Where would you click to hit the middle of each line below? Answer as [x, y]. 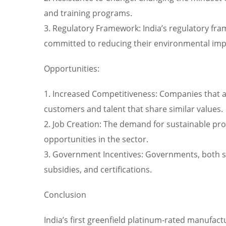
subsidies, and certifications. [98, 169]
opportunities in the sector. [96, 139]
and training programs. [88, 13]
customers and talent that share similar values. [133, 109]
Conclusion [65, 194]
